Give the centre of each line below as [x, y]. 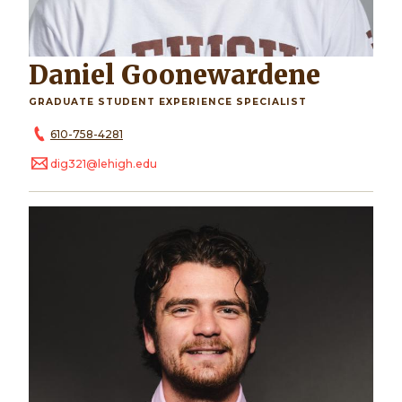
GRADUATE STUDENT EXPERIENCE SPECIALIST [168, 102]
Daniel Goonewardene [184, 76]
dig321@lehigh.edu [104, 164]
